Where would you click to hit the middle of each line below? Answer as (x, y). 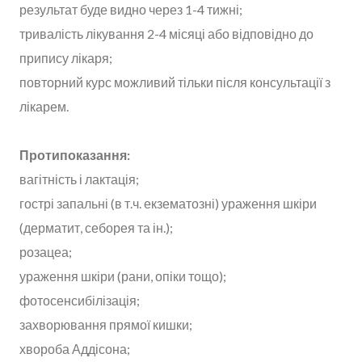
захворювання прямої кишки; (106, 324)
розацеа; (46, 251)
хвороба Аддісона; (75, 348)
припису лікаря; (66, 57)
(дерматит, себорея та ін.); (96, 227)
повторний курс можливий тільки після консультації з (175, 82)
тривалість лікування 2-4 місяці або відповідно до (166, 33)
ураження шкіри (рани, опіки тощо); (123, 276)
